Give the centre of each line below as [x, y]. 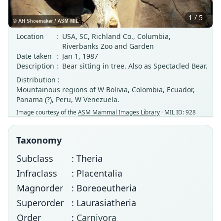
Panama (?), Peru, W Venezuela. [68, 99]
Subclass [35, 158]
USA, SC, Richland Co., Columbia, [116, 36]
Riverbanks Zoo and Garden [108, 46]
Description [35, 66]
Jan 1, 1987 [80, 56]
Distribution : [38, 79]
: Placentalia [97, 173]
